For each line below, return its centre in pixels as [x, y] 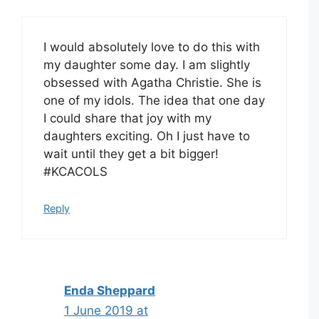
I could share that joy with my [127, 119]
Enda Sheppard [110, 290]
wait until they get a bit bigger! [131, 154]
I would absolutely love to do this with [152, 47]
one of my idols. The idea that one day [154, 101]
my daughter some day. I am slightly [147, 65]
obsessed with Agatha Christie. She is [152, 83]
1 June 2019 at [106, 310]
